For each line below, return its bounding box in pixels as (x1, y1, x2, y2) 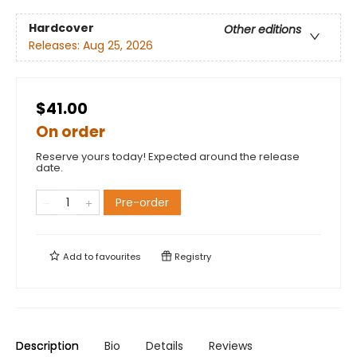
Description (16, 338, 79, 354)
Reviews (209, 338, 253, 354)
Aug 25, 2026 (83, 37, 153, 54)
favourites (96, 250, 141, 263)
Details (146, 338, 183, 354)
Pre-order (116, 194, 169, 210)
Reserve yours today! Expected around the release (36, 149, 300, 164)
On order (36, 121, 105, 143)
